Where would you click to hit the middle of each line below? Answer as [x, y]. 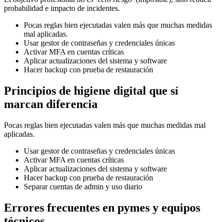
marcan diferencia [51, 104]
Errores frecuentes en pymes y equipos [102, 207]
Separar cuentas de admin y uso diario [83, 186]
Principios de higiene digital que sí [91, 90]
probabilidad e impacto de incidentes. [62, 8]
